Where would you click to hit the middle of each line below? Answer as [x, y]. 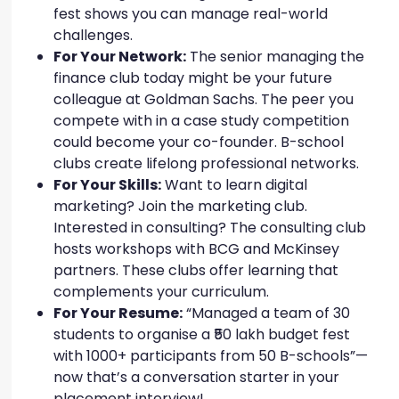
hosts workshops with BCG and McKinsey [196, 248]
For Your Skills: [107, 184]
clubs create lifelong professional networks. [208, 163]
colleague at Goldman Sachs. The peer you [204, 99]
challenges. [95, 35]
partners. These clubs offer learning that [196, 270]
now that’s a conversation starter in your [196, 377]
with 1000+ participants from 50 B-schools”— [211, 355]
